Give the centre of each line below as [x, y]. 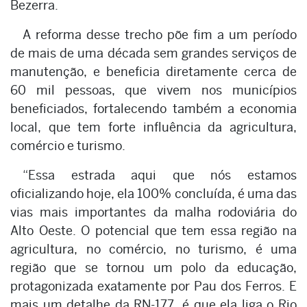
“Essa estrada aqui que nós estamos [160, 175]
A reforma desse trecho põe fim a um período [160, 34]
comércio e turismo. [69, 145]
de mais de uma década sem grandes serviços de [153, 53]
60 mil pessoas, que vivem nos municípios [153, 90]
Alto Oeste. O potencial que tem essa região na [153, 230]
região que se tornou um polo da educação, [153, 267]
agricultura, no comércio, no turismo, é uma [153, 249]
